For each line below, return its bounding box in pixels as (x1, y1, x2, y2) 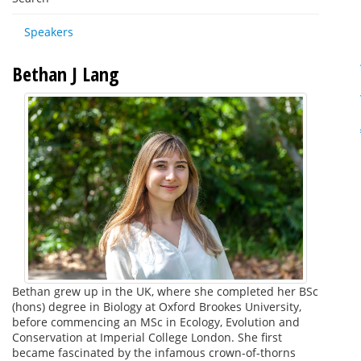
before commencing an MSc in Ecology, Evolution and (12, 314, 300, 330)
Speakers (24, 24, 73, 39)
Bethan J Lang (12, 60, 119, 87)
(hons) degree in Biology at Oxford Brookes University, (12, 299, 301, 315)
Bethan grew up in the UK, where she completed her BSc (12, 284, 318, 300)
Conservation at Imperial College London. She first (12, 330, 282, 346)
